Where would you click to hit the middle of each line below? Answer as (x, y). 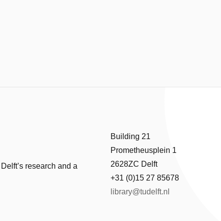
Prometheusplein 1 (144, 150)
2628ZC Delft (134, 164)
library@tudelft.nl (140, 192)
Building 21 (130, 136)
